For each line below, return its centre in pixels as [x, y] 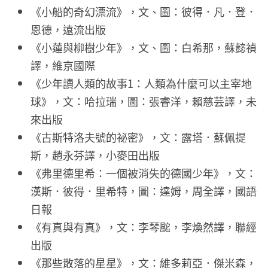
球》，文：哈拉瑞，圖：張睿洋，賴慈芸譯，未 [144, 101]
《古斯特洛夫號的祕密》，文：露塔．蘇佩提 [138, 137]
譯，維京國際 [63, 66]
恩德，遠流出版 [68, 30]
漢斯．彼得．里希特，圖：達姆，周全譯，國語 [144, 191]
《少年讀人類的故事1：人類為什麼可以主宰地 [141, 83]
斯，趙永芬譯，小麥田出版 [95, 155]
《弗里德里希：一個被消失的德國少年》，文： [144, 173]
